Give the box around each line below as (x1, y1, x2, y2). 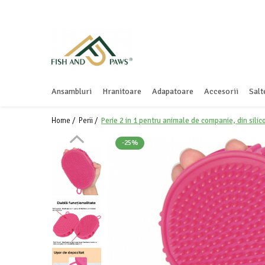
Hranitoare (102, 86, 141, 96)
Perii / (79, 116, 99, 125)
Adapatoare (152, 86, 193, 96)
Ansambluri (51, 86, 92, 96)
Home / (51, 116, 77, 125)
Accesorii (204, 86, 238, 96)
